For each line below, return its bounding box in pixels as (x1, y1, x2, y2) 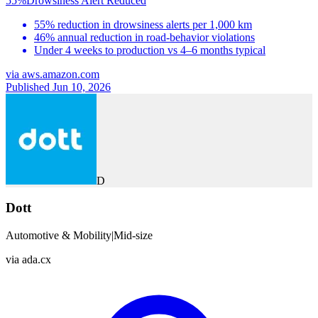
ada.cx (22, 253, 51, 266)
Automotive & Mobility (6, 229, 111, 242)
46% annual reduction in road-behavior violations (34, 31, 255, 43)
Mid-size (114, 229, 153, 242)
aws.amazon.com (22, 67, 99, 80)
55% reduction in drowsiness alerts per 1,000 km (34, 18, 252, 31)
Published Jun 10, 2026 (6, 80, 111, 93)
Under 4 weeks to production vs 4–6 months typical (34, 43, 265, 56)
